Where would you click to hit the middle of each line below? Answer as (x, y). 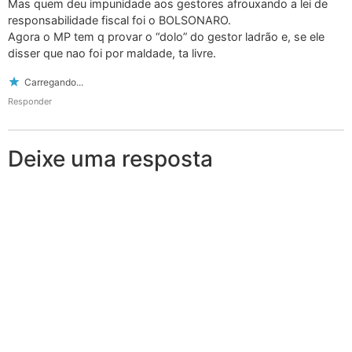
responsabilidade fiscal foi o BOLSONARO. (119, 20)
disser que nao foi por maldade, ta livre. (112, 53)
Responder (30, 101)
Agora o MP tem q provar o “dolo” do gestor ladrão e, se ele (166, 37)
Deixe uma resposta (110, 158)
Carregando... (54, 82)
